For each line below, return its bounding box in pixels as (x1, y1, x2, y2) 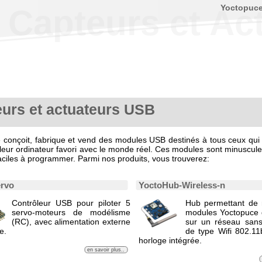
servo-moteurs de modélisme (12, 208, 130, 218)
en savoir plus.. (87, 247, 125, 253)
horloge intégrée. (139, 236, 202, 246)
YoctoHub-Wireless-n (139, 180, 225, 191)
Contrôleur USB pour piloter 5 (12, 198, 130, 208)
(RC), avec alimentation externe (12, 217, 130, 227)
